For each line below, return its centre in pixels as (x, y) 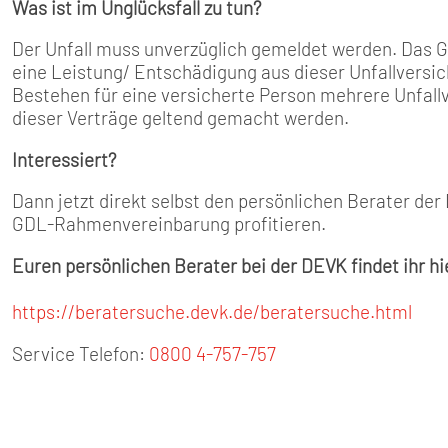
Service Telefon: (80, 353)
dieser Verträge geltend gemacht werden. (180, 118)
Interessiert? (64, 159)
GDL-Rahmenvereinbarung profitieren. (171, 224)
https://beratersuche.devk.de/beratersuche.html (212, 311)
